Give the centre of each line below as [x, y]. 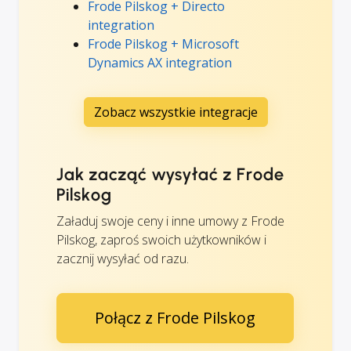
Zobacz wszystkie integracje [175, 112]
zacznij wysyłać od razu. [123, 258]
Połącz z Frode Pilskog [175, 317]
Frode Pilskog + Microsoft [163, 43]
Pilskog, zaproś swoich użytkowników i [161, 239]
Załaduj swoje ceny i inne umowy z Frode [170, 221]
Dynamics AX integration [160, 62]
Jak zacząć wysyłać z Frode [170, 174]
